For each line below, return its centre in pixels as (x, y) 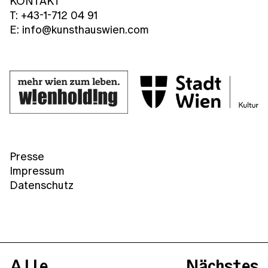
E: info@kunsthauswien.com (79, 29)
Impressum (37, 170)
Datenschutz (42, 185)
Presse (27, 156)
